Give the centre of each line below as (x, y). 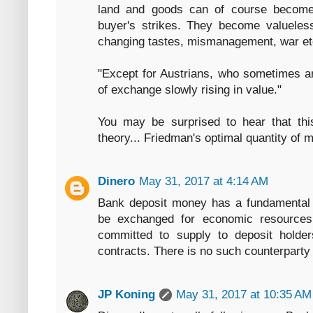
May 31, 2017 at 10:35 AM (244, 295)
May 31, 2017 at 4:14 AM (204, 182)
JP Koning (126, 295)
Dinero (116, 182)
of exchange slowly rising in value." (190, 90)
